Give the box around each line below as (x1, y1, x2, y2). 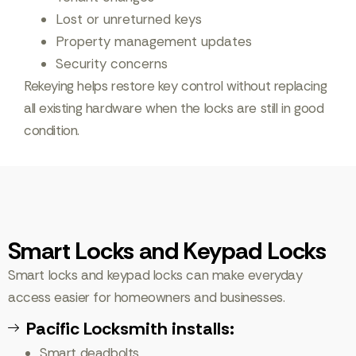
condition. (24, 122, 79, 139)
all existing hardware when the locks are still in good (24, 99, 324, 117)
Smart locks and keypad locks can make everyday (8, 266, 303, 284)
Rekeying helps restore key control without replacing (24, 77, 327, 95)
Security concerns (56, 55, 168, 72)
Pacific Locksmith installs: (25, 317, 234, 340)
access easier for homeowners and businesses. (8, 288, 285, 306)
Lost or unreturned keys (56, 10, 202, 28)
